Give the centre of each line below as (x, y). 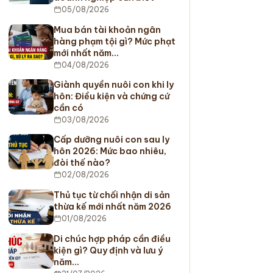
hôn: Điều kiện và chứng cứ (111, 97)
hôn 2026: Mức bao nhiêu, (110, 151)
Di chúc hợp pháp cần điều (112, 239)
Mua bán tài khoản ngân (107, 30)
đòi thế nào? (82, 163)
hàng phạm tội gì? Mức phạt (114, 41)
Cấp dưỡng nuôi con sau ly (111, 140)
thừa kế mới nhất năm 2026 (112, 206)
